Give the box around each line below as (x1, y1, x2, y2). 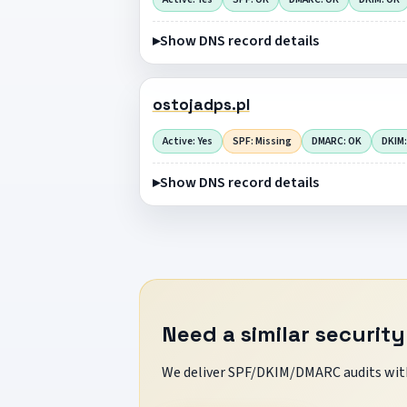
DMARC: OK (311, 133, 362, 149)
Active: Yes (162, 133, 213, 149)
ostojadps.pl (152, 94, 250, 115)
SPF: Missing (232, 133, 292, 149)
